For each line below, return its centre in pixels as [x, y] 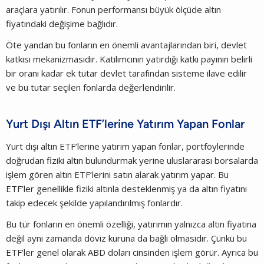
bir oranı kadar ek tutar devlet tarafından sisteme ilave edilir [126, 73]
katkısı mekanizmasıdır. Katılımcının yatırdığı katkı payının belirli [129, 59]
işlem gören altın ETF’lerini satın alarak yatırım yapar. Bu [117, 174]
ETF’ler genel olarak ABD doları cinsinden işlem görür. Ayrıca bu [132, 252]
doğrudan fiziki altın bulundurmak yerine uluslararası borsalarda [132, 160]
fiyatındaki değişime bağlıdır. [63, 23]
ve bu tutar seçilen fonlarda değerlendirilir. [91, 87]
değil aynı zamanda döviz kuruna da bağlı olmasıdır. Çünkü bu [126, 238]
